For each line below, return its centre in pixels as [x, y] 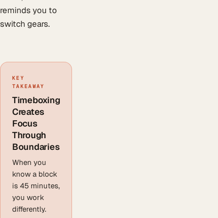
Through [29, 135]
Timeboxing [36, 100]
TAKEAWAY [28, 86]
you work [28, 197]
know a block [35, 174]
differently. [29, 209]
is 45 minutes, [36, 185]
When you [29, 162]
